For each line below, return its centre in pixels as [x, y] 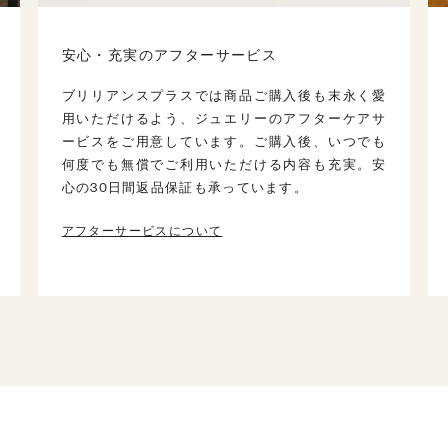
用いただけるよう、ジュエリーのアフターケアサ [224, 119]
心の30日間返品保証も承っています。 [185, 188]
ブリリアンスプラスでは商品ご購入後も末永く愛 [224, 96]
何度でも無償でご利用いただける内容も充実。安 [224, 165]
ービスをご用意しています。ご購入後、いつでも [224, 142]
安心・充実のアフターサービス [169, 55]
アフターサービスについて [142, 231]
